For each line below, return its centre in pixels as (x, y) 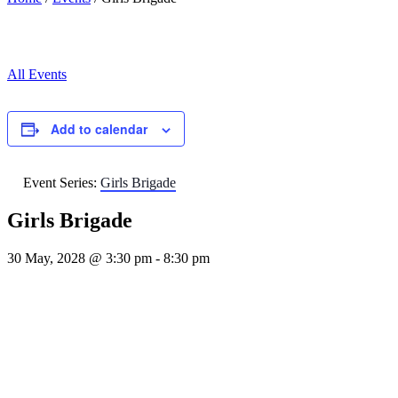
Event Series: (62, 183)
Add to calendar (99, 129)
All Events (37, 74)
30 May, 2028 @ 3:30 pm (80, 258)
